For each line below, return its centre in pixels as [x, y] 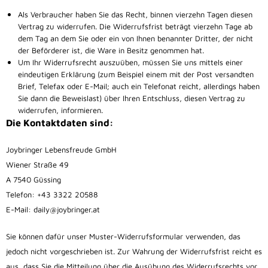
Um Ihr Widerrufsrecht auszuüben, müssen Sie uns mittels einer [130, 63]
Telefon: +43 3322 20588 [52, 195]
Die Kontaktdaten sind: [60, 123]
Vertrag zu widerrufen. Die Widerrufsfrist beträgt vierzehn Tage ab [135, 27]
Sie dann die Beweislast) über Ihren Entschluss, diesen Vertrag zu [132, 98]
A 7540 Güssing [33, 180]
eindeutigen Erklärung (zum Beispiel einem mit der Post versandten [136, 74]
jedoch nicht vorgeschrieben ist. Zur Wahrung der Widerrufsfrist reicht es [134, 252]
